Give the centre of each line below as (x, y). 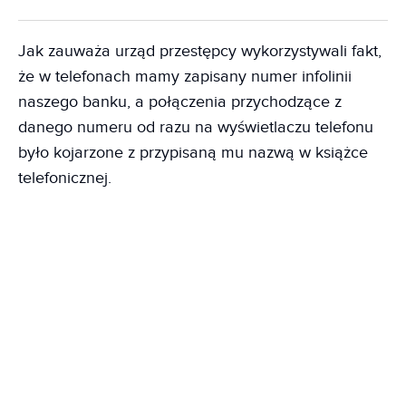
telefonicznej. (65, 178)
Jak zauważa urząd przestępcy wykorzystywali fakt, (200, 51)
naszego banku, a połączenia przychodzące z (180, 102)
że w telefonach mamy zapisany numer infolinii (185, 77)
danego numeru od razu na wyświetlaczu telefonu (196, 127)
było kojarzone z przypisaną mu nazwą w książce (193, 153)
